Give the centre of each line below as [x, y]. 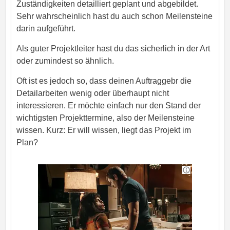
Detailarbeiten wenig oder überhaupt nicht [92, 93]
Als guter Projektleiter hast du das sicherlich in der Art [113, 48]
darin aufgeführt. [46, 28]
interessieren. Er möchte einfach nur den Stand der [108, 105]
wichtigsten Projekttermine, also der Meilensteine [105, 118]
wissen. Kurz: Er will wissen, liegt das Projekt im [103, 130]
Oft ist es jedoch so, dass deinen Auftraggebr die [104, 81]
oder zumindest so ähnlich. [65, 61]
